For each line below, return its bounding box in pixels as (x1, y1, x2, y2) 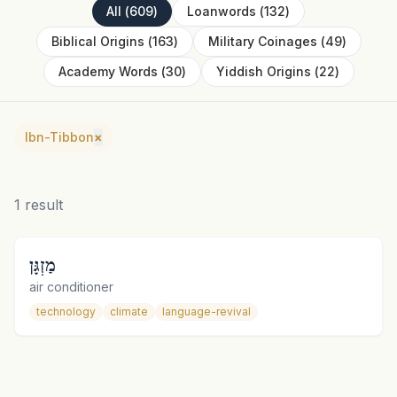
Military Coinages (207, 34, 317, 49)
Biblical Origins (51, 34, 144, 49)
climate (110, 305, 148, 318)
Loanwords (187, 4, 256, 19)
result (25, 196, 63, 214)
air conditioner (29, 279, 113, 294)
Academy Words (58, 64, 158, 79)
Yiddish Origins (215, 64, 311, 79)
